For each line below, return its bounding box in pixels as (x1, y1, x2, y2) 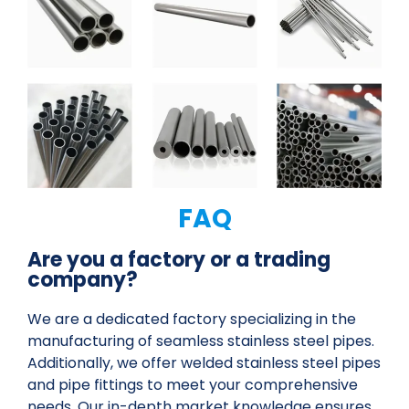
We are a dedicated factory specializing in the (27, 309, 356, 330)
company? (27, 266, 138, 295)
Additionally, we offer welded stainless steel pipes (27, 352, 381, 374)
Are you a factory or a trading (27, 246, 330, 275)
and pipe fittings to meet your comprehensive (27, 374, 358, 396)
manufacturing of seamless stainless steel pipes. (27, 330, 374, 352)
